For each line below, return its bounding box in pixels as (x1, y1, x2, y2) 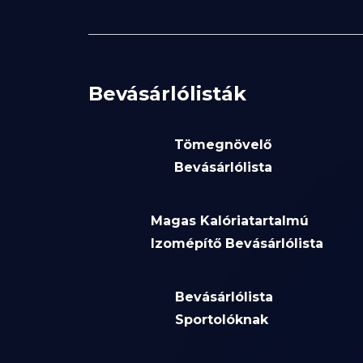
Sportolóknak (175, 312, 269, 328)
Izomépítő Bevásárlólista (151, 236, 324, 252)
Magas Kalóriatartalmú (151, 213, 310, 229)
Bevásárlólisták (88, 82, 246, 106)
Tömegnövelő (173, 137, 271, 153)
